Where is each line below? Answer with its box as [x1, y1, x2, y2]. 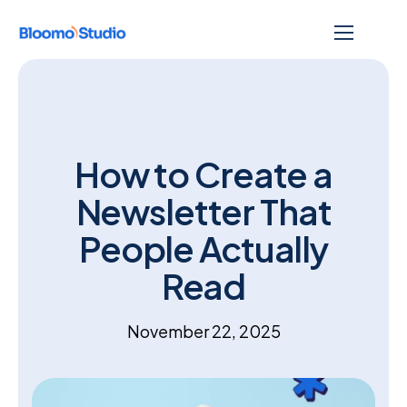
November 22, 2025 [126, 321, 281, 342]
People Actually [79, 227, 328, 271]
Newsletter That [75, 190, 332, 233]
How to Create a [74, 153, 333, 196]
